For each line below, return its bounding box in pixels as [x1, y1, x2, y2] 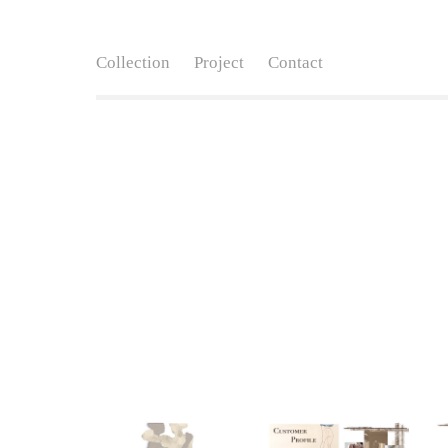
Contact [268, 52, 323, 72]
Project [194, 52, 244, 72]
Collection [96, 52, 170, 72]
